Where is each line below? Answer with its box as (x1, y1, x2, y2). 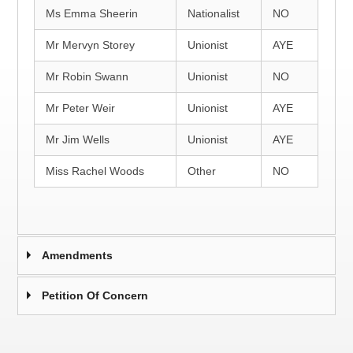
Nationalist (188, 7, 240, 20)
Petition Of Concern (42, 289, 149, 302)
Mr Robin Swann (46, 70, 129, 83)
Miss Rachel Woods (46, 165, 145, 177)
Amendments (42, 249, 113, 262)
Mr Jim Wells (46, 133, 110, 146)
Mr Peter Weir (46, 102, 116, 114)
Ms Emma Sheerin (46, 7, 139, 20)
